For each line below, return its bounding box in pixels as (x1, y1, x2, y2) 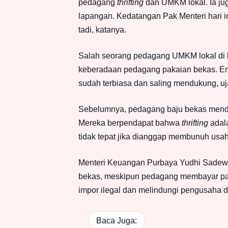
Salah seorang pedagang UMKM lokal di (78, 51, 227, 61)
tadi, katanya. (78, 25, 126, 35)
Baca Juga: (96, 216, 137, 225)
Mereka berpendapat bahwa (78, 119, 182, 128)
